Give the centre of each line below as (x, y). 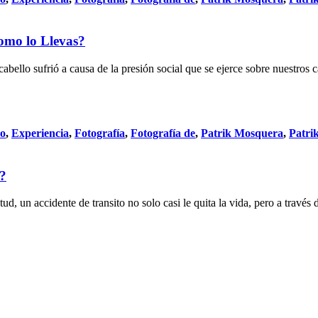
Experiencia (40, 133)
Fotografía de (163, 133)
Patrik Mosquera (242, 133)
